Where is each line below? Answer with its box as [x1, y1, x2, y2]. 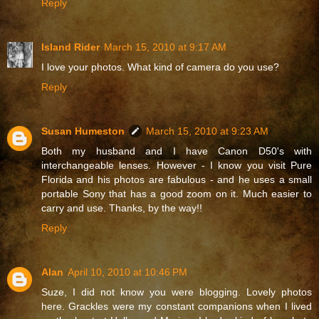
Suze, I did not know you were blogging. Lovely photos [41, 286, 312, 298]
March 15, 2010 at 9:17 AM [104, 41, 226, 53]
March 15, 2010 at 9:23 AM [146, 125, 268, 137]
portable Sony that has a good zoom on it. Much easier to [41, 187, 312, 199]
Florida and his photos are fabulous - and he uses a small [41, 173, 312, 185]
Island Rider [41, 41, 100, 53]
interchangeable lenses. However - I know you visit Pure [41, 159, 312, 171]
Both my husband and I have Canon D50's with [41, 145, 312, 157]
